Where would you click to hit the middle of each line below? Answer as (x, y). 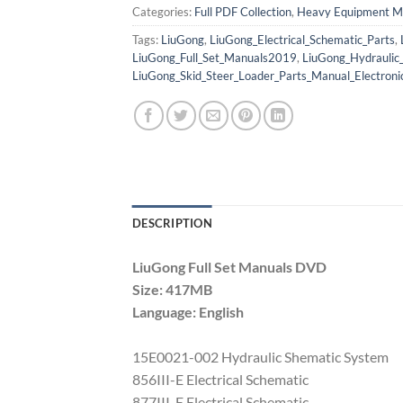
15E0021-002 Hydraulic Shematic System (260, 357)
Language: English (188, 312)
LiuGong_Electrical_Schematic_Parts (302, 40)
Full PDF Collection (243, 12)
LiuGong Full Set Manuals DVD (229, 267)
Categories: (163, 12)
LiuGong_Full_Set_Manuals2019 (215, 58)
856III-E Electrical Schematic (220, 380)
